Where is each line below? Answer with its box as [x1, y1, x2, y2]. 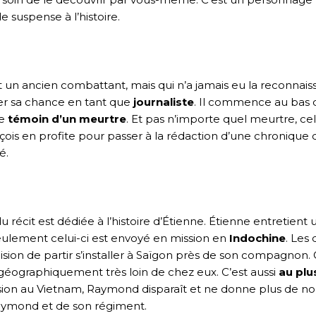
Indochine [229, 231, 286, 245]
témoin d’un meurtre [8, 111, 126, 126]
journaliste [133, 95, 194, 109]
